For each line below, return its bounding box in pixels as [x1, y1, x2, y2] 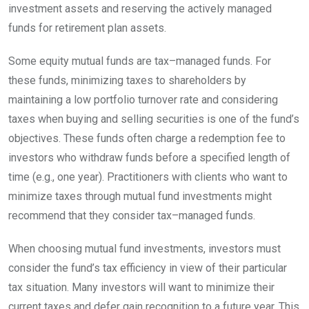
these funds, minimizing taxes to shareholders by [8, 73, 246, 87]
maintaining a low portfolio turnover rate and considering [8, 92, 278, 106]
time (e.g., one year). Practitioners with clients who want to [8, 170, 288, 183]
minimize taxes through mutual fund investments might [8, 189, 272, 203]
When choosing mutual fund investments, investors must [8, 241, 281, 255]
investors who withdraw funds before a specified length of [8, 150, 290, 164]
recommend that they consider [8, 208, 157, 222]
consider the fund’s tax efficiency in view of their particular [8, 261, 287, 275]
